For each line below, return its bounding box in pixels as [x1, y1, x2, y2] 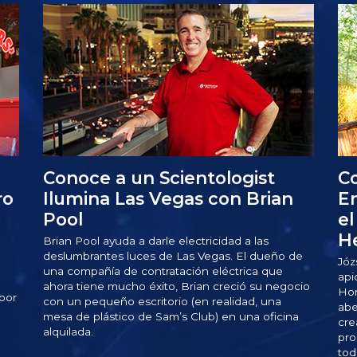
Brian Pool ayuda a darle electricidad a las [43, 234, 269, 248]
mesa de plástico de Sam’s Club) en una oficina [43, 310, 300, 324]
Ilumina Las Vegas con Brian [43, 188, 294, 210]
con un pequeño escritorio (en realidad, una [43, 295, 282, 308]
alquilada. [43, 325, 94, 339]
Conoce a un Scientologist [43, 167, 276, 189]
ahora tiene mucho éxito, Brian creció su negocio [43, 280, 311, 293]
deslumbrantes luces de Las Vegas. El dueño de [43, 249, 304, 263]
